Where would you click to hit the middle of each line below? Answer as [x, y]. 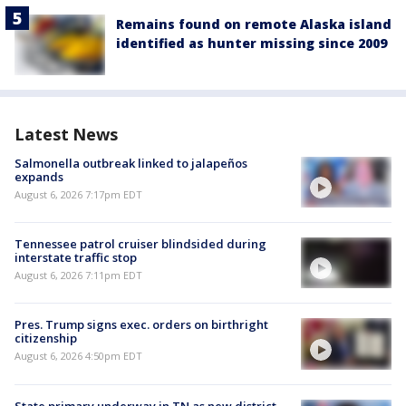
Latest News [66, 134]
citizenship [46, 338]
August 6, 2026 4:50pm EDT [78, 356]
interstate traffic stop [76, 258]
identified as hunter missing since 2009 [251, 43]
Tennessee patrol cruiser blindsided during [140, 244]
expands [39, 176]
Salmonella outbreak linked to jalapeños [131, 163]
